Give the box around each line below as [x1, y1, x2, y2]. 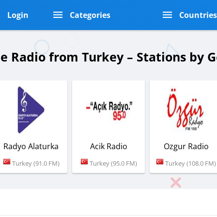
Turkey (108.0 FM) [164, 158, 216, 168]
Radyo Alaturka [3, 140, 59, 152]
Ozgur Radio [163, 140, 209, 152]
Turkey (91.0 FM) [10, 158, 60, 168]
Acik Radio [90, 140, 127, 152]
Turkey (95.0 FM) [88, 158, 137, 168]
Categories [69, 10, 110, 20]
